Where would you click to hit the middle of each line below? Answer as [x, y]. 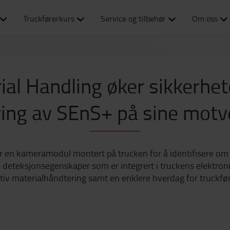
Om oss [205, 18]
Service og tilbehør [133, 18]
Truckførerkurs [49, 18]
